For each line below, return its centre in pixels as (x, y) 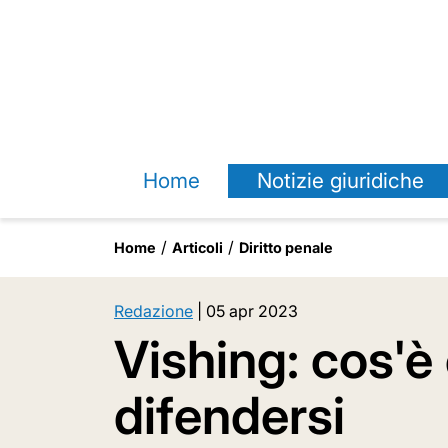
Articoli (197, 247)
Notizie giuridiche (340, 180)
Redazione (153, 311)
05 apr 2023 (252, 311)
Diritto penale (286, 247)
